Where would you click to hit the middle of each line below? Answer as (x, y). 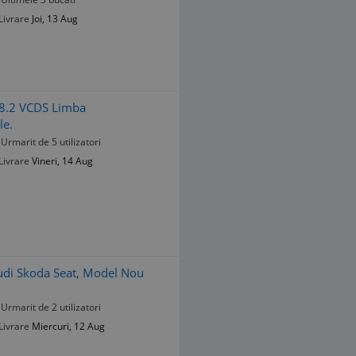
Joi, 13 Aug (55, 19)
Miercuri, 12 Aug (68, 327)
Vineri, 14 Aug (62, 161)
